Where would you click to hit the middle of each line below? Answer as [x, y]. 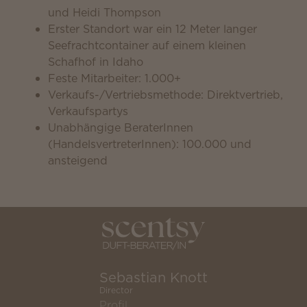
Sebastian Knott [153, 278]
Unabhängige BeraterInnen [121, 127]
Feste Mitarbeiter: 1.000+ [114, 78]
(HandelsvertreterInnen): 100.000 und [150, 144]
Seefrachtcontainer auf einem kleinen [147, 45]
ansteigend [78, 160]
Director [116, 291]
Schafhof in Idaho [96, 62]
